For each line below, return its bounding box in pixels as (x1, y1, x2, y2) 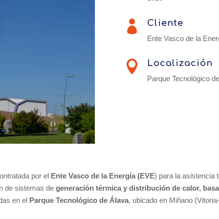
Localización (147, 58, 213, 68)
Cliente (147, 18, 183, 28)
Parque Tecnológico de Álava (29, 196, 129, 205)
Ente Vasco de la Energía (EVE (51, 172, 155, 180)
